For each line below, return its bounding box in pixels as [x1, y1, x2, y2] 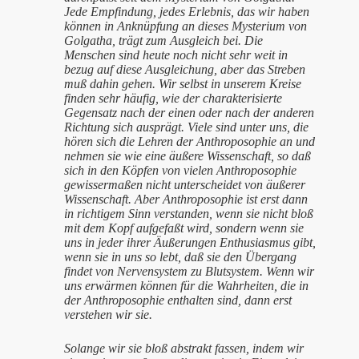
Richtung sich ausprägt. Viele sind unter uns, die [64, 120, 309, 134]
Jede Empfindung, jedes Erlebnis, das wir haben [64, 5, 309, 18]
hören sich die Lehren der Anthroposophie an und [64, 135, 315, 148]
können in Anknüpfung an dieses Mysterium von [64, 19, 307, 33]
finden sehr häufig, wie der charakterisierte [64, 91, 282, 105]
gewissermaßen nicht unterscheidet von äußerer [64, 178, 305, 192]
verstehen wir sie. [64, 308, 152, 321]
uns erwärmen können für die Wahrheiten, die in [64, 279, 309, 292]
